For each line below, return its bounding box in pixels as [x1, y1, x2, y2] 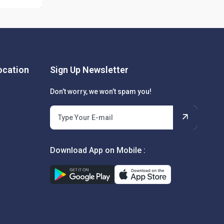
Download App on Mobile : [50, 145, 146, 155]
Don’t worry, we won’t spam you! [50, 87, 152, 95]
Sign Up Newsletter [50, 64, 129, 75]
